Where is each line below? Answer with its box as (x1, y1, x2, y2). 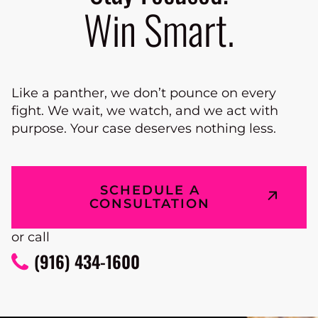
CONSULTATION (89, 196, 210, 212)
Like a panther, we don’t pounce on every (11, 85, 276, 102)
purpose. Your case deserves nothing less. (11, 121, 276, 137)
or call (11, 229, 50, 246)
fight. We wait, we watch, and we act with (11, 103, 278, 119)
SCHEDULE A (99, 182, 200, 199)
